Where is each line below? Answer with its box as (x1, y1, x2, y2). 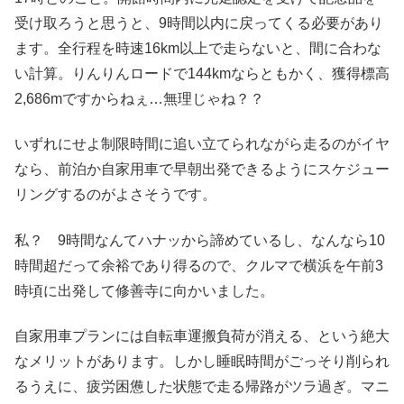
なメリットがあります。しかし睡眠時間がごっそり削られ (14, 353, 390, 370)
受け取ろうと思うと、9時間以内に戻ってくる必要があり (14, 15, 383, 32)
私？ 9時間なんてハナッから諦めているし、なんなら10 (14, 232, 385, 248)
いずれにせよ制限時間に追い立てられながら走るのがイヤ (14, 136, 390, 152)
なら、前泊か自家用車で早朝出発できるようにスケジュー (14, 161, 390, 178)
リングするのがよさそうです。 (14, 187, 216, 203)
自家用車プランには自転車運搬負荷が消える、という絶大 (14, 328, 390, 344)
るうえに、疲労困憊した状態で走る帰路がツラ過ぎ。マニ (14, 379, 390, 395)
